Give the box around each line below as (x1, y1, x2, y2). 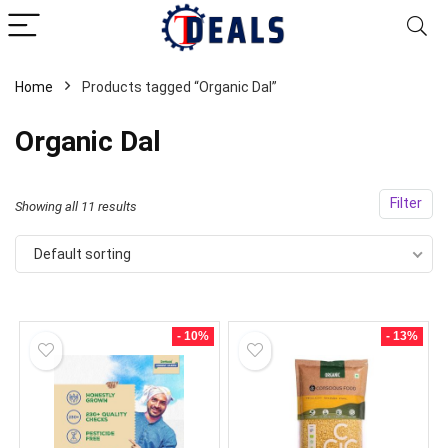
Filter (390, 195, 422, 212)
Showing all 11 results (15, 199, 137, 214)
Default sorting (34, 246, 131, 262)
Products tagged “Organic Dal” (82, 79, 277, 95)
